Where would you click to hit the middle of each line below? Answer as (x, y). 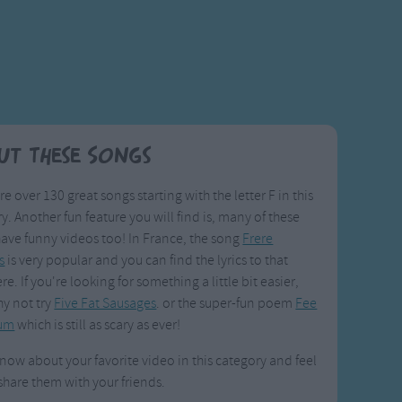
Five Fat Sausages (105, 303)
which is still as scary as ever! (98, 325)
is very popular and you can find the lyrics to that (147, 260)
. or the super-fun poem (226, 303)
